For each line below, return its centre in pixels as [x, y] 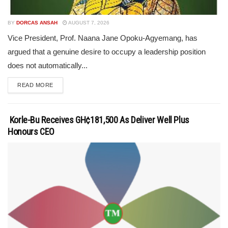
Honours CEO [31, 132]
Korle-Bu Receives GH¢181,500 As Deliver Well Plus [99, 120]
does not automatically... [48, 65]
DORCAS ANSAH [37, 23]
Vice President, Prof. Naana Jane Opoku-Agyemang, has [103, 38]
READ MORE [35, 85]
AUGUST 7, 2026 [88, 23]
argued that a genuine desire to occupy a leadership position [107, 52]
